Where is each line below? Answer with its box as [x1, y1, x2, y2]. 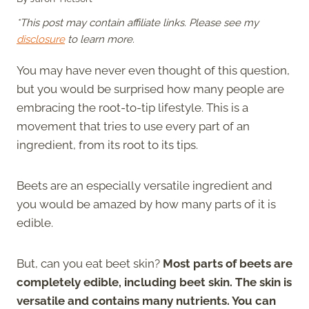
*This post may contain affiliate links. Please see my [17, 16, 259, 29]
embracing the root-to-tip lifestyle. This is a [17, 100, 248, 114]
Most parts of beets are [163, 256, 292, 270]
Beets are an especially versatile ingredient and [17, 178, 272, 192]
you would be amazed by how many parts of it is [17, 197, 276, 211]
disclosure [17, 32, 65, 46]
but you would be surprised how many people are [17, 81, 284, 96]
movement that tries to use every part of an [17, 119, 250, 133]
